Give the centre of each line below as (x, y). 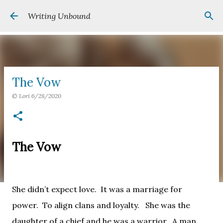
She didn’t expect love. (54, 189)
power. (25, 205)
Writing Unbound (59, 16)
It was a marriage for (141, 189)
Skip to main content (111, 12)
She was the (168, 205)
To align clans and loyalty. (92, 205)
